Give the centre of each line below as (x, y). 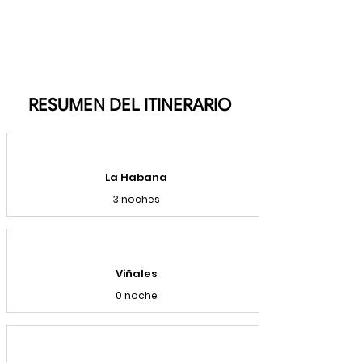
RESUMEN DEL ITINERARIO (129, 105)
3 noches (136, 199)
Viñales (136, 274)
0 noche (136, 295)
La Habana (136, 177)
